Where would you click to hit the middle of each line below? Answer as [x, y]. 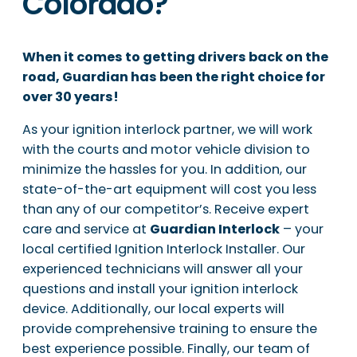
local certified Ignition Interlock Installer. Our [164, 249]
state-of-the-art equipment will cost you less [169, 189]
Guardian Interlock [215, 229]
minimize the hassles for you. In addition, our [165, 169]
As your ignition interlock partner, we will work [167, 129]
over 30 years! [71, 96]
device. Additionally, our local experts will [153, 308]
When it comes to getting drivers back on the [175, 57]
